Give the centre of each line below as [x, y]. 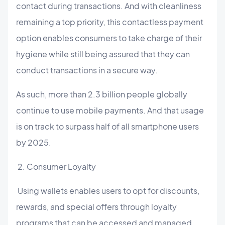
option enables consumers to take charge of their [109, 38]
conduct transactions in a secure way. [87, 70]
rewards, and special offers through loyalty [96, 206]
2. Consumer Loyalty [56, 166]
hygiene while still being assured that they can [103, 54]
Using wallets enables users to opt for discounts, [108, 190]
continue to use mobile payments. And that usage [110, 110]
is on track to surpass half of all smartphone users [107, 126]
